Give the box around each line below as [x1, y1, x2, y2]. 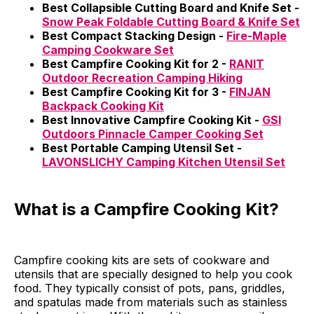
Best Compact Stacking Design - [42, 28, 226, 43]
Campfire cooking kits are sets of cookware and [14, 252, 269, 267]
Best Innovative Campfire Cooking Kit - [42, 112, 262, 127]
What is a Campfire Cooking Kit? [14, 198, 279, 219]
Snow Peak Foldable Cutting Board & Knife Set [42, 14, 300, 29]
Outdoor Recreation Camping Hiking [42, 70, 243, 85]
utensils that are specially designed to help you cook [14, 266, 292, 281]
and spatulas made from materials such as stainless [14, 294, 287, 309]
